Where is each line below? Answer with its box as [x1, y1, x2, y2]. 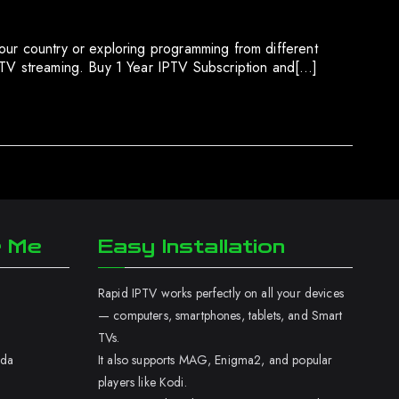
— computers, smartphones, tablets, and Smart [98, 306, 343, 324]
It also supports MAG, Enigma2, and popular [98, 351, 333, 369]
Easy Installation [98, 236, 286, 257]
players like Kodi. [98, 373, 187, 391]
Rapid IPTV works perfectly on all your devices [98, 284, 344, 302]
